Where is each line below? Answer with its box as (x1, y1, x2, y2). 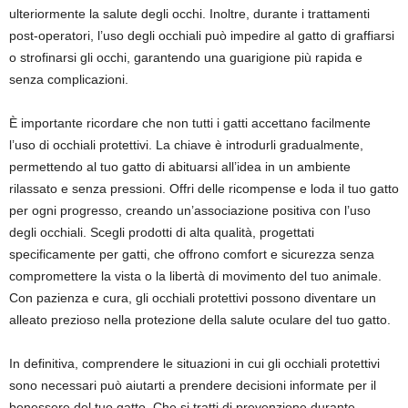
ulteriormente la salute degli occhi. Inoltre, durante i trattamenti (9, 6, 370, 21)
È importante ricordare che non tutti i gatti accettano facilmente (9, 116, 371, 130)
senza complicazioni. (9, 72, 128, 87)
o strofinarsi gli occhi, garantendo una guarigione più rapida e (9, 50, 362, 65)
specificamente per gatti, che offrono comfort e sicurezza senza (9, 247, 374, 261)
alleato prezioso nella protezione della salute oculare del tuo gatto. (9, 312, 391, 327)
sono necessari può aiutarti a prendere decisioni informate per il (9, 378, 376, 393)
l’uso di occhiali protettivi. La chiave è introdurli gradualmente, (9, 138, 363, 152)
